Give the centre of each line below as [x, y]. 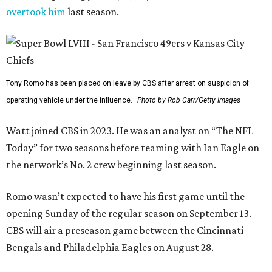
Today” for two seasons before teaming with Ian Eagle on [133, 147]
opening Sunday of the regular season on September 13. [129, 213]
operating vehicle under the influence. [69, 100]
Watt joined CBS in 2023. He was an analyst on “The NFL [130, 130]
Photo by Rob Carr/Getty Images [189, 100]
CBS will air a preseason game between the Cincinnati [125, 230]
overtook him [36, 11]
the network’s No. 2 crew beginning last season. [111, 164]
